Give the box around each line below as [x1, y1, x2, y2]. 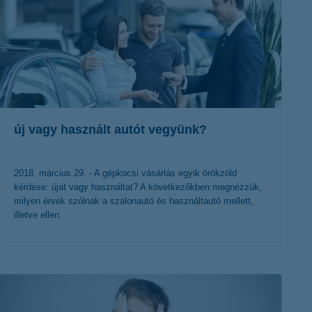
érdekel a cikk [93, 263, 166, 279]
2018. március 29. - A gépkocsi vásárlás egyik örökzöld [14, 168, 237, 178]
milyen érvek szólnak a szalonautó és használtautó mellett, [14, 196, 253, 206]
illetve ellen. [14, 210, 62, 220]
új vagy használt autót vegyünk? [14, 123, 207, 136]
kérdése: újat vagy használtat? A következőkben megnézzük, [14, 182, 262, 192]
